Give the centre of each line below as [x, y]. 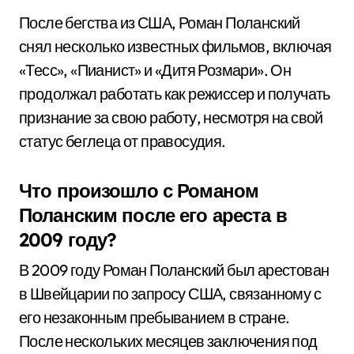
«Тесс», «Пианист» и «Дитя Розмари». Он [155, 70]
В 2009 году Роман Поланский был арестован [174, 270]
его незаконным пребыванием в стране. [154, 317]
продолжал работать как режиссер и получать [175, 94]
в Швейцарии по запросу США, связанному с [170, 294]
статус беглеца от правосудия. [122, 141]
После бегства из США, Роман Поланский [160, 23]
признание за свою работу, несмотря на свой [171, 117]
